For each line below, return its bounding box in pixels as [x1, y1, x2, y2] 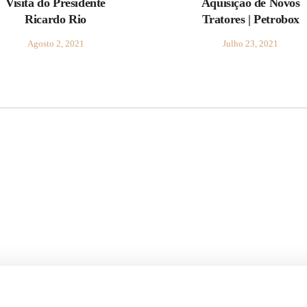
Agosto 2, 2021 [27, 38, 84, 49]
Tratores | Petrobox [201, 12, 299, 26]
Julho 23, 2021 [223, 38, 279, 49]
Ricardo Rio [25, 12, 86, 26]
